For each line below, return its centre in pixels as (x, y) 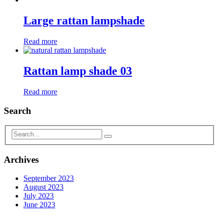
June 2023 (39, 205)
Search (18, 110)
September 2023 (49, 178)
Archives (21, 159)
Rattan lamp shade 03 (78, 71)
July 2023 (39, 196)
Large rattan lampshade (84, 21)
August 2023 (44, 187)
